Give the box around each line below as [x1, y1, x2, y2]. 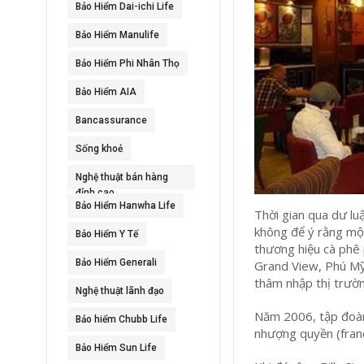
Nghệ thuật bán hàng [76, 171, 168, 183]
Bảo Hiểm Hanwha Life [76, 200, 175, 211]
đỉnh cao [76, 187, 115, 198]
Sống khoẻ [76, 143, 123, 154]
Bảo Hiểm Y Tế [76, 228, 138, 240]
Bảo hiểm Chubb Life [76, 314, 167, 325]
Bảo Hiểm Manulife [76, 29, 159, 41]
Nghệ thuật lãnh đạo [76, 285, 164, 297]
